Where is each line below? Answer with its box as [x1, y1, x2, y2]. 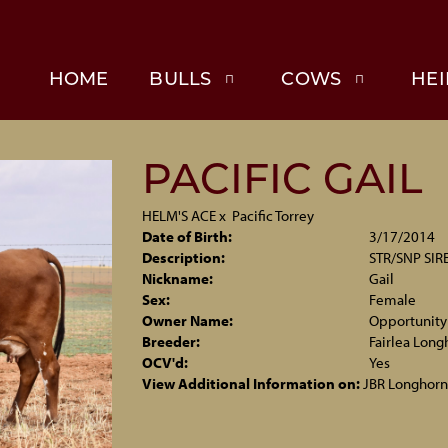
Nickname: [141, 269, 213, 288]
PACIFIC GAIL [141, 162, 423, 203]
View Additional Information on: [141, 374, 360, 393]
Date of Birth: [141, 227, 232, 246]
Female [369, 290, 416, 309]
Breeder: [141, 332, 200, 351]
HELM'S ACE [141, 206, 216, 225]
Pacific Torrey [231, 206, 314, 225]
